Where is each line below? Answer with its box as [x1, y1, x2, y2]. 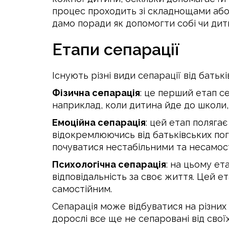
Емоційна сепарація [52, 117, 146, 128]
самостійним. [52, 184, 112, 194]
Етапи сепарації [52, 40, 179, 59]
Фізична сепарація [52, 87, 140, 98]
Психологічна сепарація [52, 159, 166, 170]
